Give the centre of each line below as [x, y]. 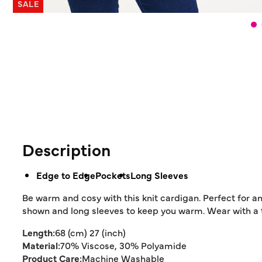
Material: [41, 245]
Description [66, 149]
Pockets [113, 175]
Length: [39, 232]
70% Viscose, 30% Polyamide [123, 245]
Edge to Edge [66, 175]
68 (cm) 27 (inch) [90, 232]
